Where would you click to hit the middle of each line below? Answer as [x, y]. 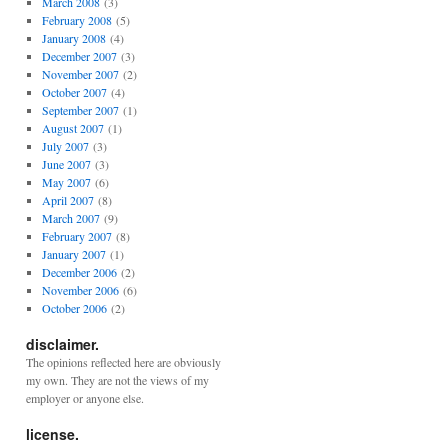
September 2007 [80, 110]
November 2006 [80, 290]
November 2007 [80, 74]
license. [52, 434]
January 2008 [73, 38]
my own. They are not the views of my [117, 380]
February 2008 [76, 20]
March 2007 [70, 218]
